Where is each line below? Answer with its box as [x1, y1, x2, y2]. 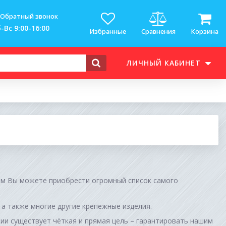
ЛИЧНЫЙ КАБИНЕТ [127, 58, 201, 68]
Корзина [191, 27, 218, 36]
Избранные [89, 27, 126, 36]
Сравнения [141, 27, 176, 36]
